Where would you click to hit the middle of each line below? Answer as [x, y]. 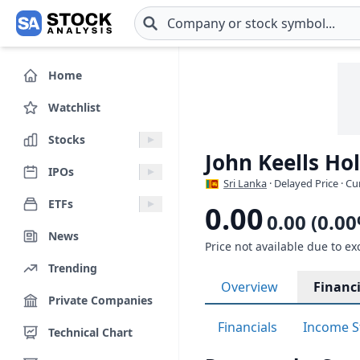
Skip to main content [75, 32]
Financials [247, 327]
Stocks [67, 139]
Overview [250, 287]
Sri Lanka [245, 183]
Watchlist [74, 107]
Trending [73, 268]
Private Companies [100, 300]
